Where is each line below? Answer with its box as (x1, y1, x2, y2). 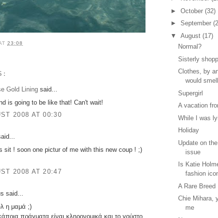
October (180, 7, 205, 15)
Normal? (178, 43, 202, 51)
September (180, 19, 213, 27)
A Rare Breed (178, 182, 216, 190)
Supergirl (178, 89, 203, 97)
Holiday (178, 127, 200, 134)
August (180, 32, 202, 39)
